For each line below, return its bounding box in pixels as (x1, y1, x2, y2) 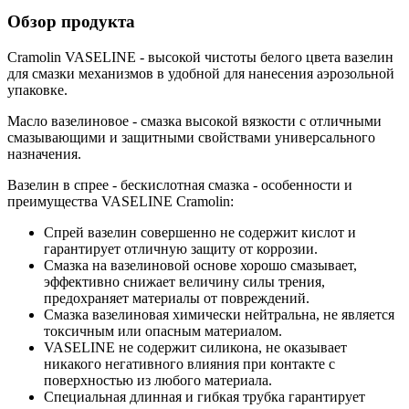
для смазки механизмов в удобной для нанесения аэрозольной (7, 65, 394, 81)
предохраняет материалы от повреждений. (44, 289, 309, 306)
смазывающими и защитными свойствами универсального (7, 129, 375, 145)
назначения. (7, 145, 81, 162)
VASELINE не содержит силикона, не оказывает (44, 339, 347, 355)
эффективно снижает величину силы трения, (44, 273, 325, 289)
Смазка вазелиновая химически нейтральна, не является (44, 306, 394, 322)
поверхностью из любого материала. (44, 372, 272, 388)
